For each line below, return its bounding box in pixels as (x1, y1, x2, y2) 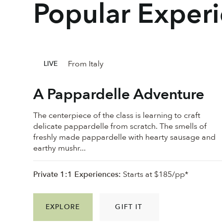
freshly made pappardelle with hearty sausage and (33, 132, 216, 143)
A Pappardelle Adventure (33, 84, 205, 105)
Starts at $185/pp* (121, 168, 189, 180)
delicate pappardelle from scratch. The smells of (33, 121, 207, 132)
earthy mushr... (33, 143, 86, 154)
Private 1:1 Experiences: (33, 168, 121, 180)
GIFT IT (115, 202, 143, 212)
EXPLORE (46, 202, 80, 212)
